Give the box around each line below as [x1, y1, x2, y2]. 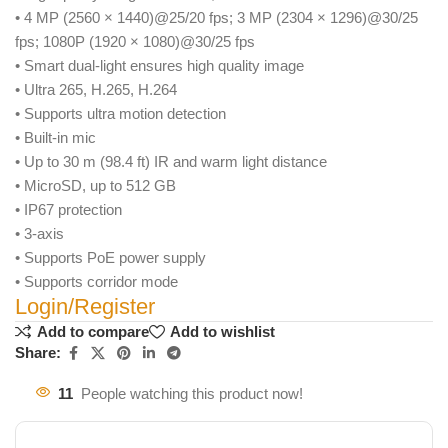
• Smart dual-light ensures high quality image [15, 56, 304, 74]
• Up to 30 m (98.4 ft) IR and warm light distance [15, 152, 327, 170]
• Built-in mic [15, 128, 96, 146]
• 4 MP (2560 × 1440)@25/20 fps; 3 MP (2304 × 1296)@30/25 [15, 8, 418, 26]
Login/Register [15, 293, 155, 319]
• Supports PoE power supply [15, 248, 206, 266]
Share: [15, 344, 61, 362]
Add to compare [36, 323, 149, 341]
